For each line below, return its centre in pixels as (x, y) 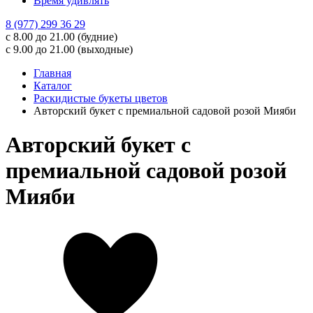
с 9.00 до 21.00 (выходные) (69, 49)
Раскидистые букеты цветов (101, 98)
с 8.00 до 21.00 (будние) (61, 37)
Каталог (53, 86)
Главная (52, 73)
